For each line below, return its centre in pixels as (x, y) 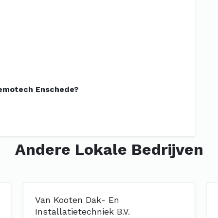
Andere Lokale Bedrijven (109, 149)
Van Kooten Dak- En (77, 200)
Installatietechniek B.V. (83, 211)
